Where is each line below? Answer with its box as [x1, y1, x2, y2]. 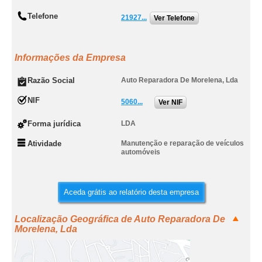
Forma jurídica [27, 119, 81, 128]
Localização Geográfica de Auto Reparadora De [15, 214, 225, 224]
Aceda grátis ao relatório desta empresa [63, 188, 199, 196]
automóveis [121, 148, 160, 156]
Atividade [27, 139, 61, 148]
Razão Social [27, 76, 75, 85]
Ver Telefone [154, 14, 195, 22]
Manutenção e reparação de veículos [121, 139, 244, 147]
